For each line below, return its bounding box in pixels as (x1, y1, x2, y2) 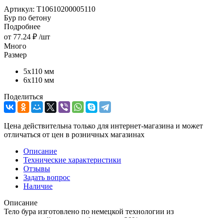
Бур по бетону (4, 13, 51, 22)
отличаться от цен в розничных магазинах (4, 130, 145, 139)
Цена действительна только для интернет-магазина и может (4, 121, 203, 130)
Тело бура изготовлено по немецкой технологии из (4, 207, 174, 216)
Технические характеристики (23, 155, 121, 164)
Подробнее (4, 22, 40, 31)
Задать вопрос (23, 173, 70, 182)
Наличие (23, 182, 53, 190)
